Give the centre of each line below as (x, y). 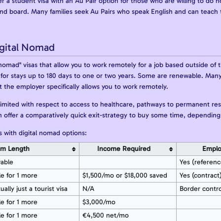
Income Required (124, 149)
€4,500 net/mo (105, 216)
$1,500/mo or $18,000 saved (125, 176)
